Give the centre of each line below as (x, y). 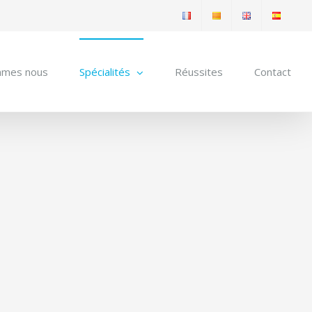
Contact (273, 72)
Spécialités (105, 72)
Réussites (199, 72)
